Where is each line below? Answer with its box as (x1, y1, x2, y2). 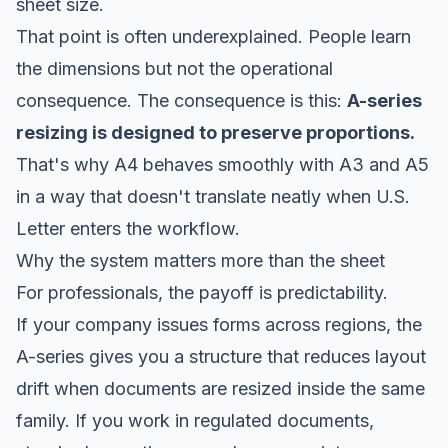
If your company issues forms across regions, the (16, 313, 422, 335)
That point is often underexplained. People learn (16, 25, 411, 47)
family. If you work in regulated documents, (16, 409, 374, 431)
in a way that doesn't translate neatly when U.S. (16, 185, 410, 207)
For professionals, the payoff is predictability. (16, 281, 388, 303)
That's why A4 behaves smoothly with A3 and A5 (16, 153, 429, 175)
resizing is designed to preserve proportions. (16, 121, 415, 143)
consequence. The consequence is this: (16, 89, 347, 111)
